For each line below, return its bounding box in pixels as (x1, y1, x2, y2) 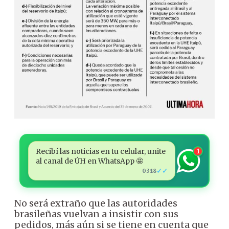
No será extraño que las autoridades (14, 197, 177, 210)
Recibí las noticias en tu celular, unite (35, 147, 166, 156)
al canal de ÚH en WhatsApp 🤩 (35, 156, 143, 166)
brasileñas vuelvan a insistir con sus (14, 208, 178, 220)
